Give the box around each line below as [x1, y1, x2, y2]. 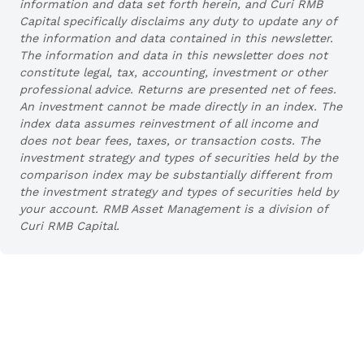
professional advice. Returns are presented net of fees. [19, 82, 336, 96]
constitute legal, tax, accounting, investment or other [19, 65, 327, 79]
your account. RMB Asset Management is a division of [19, 201, 327, 215]
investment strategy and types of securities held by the [19, 150, 338, 164]
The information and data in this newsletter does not [19, 48, 327, 62]
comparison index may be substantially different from [19, 167, 332, 181]
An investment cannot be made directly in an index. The [19, 99, 342, 113]
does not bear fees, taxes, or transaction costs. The [19, 133, 320, 147]
